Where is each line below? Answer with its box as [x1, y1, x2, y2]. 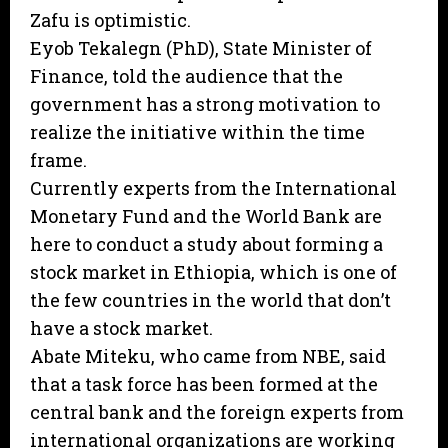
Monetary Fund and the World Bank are [30, 204, 382, 229]
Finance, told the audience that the [30, 64, 343, 89]
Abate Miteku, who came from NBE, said [30, 344, 386, 369]
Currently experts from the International [30, 176, 397, 201]
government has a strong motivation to [30, 92, 380, 117]
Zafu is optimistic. [30, 8, 191, 33]
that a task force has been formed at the [30, 372, 378, 397]
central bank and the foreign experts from [30, 400, 404, 425]
